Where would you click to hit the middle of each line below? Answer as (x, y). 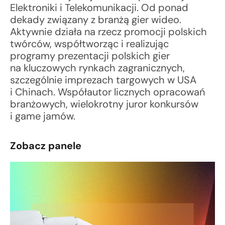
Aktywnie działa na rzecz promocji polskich (108, 32)
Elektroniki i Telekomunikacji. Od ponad (99, 8)
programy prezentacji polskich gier (90, 56)
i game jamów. (43, 116)
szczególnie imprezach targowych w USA (103, 80)
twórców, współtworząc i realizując (89, 44)
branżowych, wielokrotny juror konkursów (104, 104)
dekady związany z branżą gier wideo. (96, 20)
